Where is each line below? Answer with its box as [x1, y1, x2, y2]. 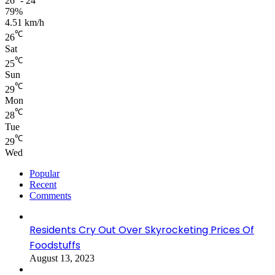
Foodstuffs [29, 238, 80, 252]
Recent [29, 179, 56, 190]
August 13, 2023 [29, 252, 95, 263]
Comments [29, 190, 71, 201]
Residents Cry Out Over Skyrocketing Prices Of [29, 222, 254, 237]
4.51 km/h [5, 17, 44, 28]
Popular [29, 168, 60, 179]
